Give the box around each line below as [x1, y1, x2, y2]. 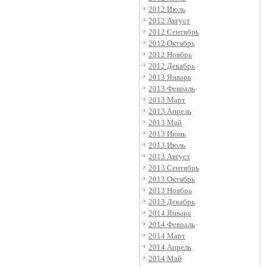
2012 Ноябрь [148, 50, 192, 59]
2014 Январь [148, 209, 191, 218]
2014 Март [148, 231, 185, 240]
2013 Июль [148, 141, 185, 150]
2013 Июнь [148, 129, 186, 138]
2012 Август [148, 16, 190, 25]
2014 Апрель [148, 243, 191, 252]
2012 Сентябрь [148, 27, 199, 36]
